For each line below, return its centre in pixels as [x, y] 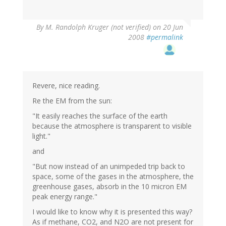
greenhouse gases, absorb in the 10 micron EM [109, 187]
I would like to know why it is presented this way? [112, 212]
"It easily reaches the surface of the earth [100, 116]
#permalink [165, 37]
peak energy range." [65, 197]
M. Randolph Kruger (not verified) [98, 27]
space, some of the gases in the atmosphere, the [113, 177]
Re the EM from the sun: [72, 101]
